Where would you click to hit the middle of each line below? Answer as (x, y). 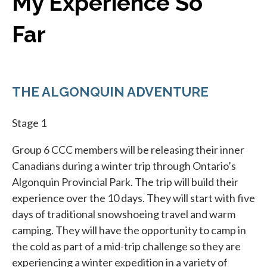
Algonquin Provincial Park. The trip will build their (125, 181)
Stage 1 (29, 122)
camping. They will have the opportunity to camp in (129, 230)
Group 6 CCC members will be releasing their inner (128, 149)
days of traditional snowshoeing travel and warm (124, 214)
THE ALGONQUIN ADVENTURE (110, 91)
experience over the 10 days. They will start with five (133, 198)
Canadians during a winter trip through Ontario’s (124, 165)
